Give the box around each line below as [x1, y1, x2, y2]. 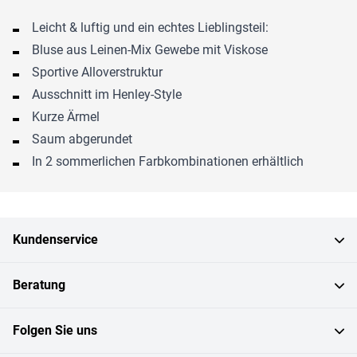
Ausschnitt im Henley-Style [32, 86, 182, 102]
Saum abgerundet [32, 131, 132, 147]
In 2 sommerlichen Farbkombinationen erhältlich [32, 153, 304, 169]
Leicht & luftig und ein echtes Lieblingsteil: [32, 19, 269, 35]
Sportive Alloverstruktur [32, 64, 163, 80]
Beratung [13, 277, 65, 292]
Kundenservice [13, 231, 98, 247]
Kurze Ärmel [32, 108, 100, 124]
